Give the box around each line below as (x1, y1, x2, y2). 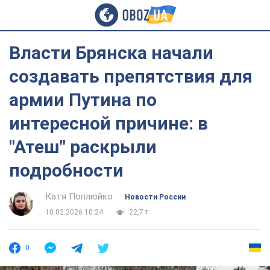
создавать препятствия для (9, 66, 253, 87)
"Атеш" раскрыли (9, 136, 157, 157)
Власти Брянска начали (9, 42, 213, 63)
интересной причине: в (9, 113, 208, 134)
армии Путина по (9, 89, 157, 110)
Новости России (125, 193, 186, 201)
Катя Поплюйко (45, 191, 113, 202)
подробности (9, 160, 124, 181)
